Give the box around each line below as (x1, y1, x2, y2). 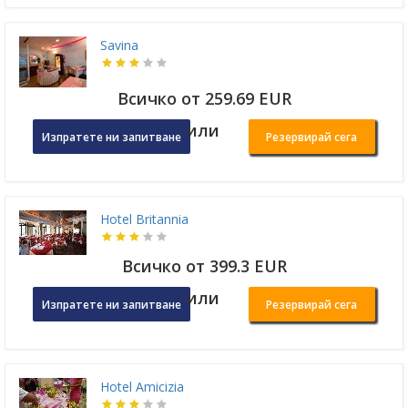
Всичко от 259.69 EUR (117, 87, 291, 110)
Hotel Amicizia (100, 378, 184, 396)
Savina (100, 36, 138, 55)
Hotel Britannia (100, 210, 189, 229)
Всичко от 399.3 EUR (121, 255, 287, 278)
